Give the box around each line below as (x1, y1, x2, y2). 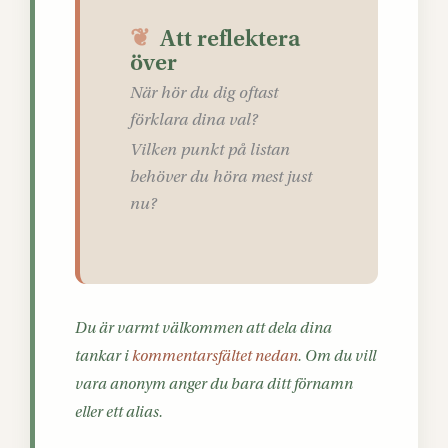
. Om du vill (298, 347, 376, 365)
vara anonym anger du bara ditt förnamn (75, 375, 353, 393)
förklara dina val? (130, 110, 258, 129)
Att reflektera (160, 25, 300, 52)
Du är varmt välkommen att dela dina (75, 319, 332, 337)
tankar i (75, 347, 132, 365)
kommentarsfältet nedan (132, 347, 298, 365)
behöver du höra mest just (130, 167, 312, 186)
